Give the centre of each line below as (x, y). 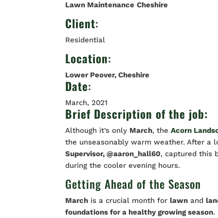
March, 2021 (87, 103)
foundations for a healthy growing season (139, 212)
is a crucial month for (129, 200)
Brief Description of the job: (138, 114)
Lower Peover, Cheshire (108, 75)
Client (81, 23)
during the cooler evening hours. (123, 165)
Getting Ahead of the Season (133, 184)
